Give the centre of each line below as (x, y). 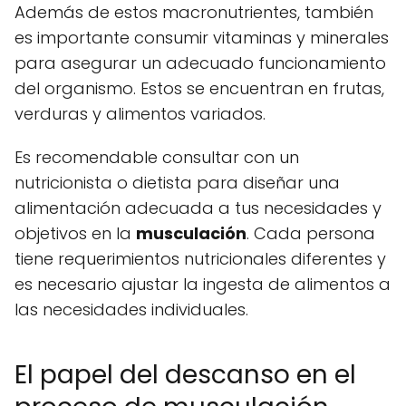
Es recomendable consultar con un (157, 158)
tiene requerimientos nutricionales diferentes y (200, 259)
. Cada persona (311, 234)
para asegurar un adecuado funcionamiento (200, 63)
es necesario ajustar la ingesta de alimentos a (203, 285)
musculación (191, 234)
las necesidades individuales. (131, 310)
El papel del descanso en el (185, 375)
